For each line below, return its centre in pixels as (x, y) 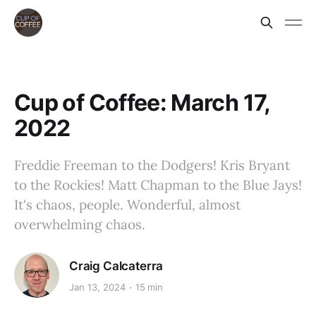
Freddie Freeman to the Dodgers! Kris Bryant (152, 165)
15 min (149, 287)
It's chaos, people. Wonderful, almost (127, 205)
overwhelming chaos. (80, 224)
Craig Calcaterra (116, 266)
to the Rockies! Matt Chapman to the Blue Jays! (158, 185)
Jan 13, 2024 (97, 287)
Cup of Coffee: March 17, (142, 103)
